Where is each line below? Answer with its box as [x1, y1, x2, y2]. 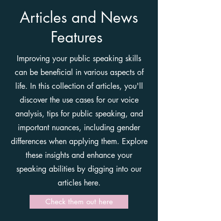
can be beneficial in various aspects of [14, 67, 144, 77]
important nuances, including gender [18, 122, 140, 133]
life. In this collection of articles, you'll [15, 81, 143, 91]
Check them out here [45, 197, 113, 206]
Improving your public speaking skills [17, 53, 141, 64]
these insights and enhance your [26, 150, 132, 160]
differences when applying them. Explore [10, 136, 147, 147]
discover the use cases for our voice [19, 95, 139, 105]
